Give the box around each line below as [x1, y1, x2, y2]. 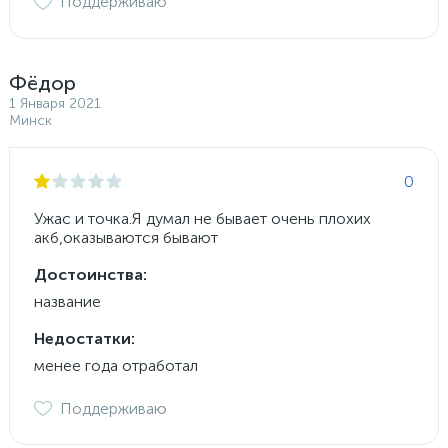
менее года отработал [34, 355, 198, 375]
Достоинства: [34, 264, 147, 284]
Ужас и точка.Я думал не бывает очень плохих [34, 208, 371, 228]
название [34, 291, 101, 311]
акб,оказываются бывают [34, 227, 218, 247]
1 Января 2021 [9, 94, 101, 112]
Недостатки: [34, 328, 135, 348]
